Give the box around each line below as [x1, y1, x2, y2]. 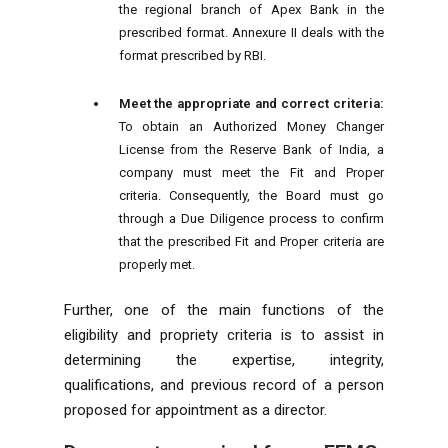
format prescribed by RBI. [118, 47, 266, 63]
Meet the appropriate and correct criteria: [118, 95, 384, 111]
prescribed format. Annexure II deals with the [118, 24, 384, 40]
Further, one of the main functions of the [64, 300, 384, 319]
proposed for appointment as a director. [64, 400, 327, 419]
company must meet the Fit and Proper [118, 164, 384, 180]
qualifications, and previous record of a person [64, 375, 384, 394]
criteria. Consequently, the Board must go [118, 187, 384, 203]
